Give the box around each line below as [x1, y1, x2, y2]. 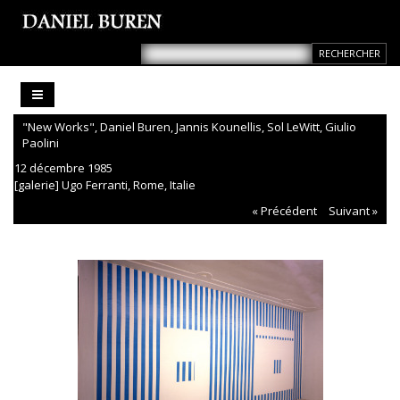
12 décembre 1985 [14, 160, 112, 177]
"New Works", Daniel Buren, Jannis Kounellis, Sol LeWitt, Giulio [22, 119, 356, 136]
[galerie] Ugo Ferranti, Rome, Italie [14, 177, 196, 194]
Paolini [22, 135, 59, 152]
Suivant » [329, 203, 378, 220]
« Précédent [252, 203, 317, 220]
